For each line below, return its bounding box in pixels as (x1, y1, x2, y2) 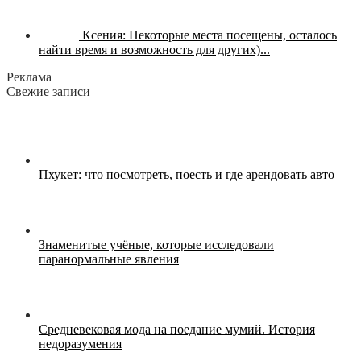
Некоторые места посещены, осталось (126, 27, 337, 42)
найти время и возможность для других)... (39, 42, 270, 56)
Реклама (6, 69, 52, 84)
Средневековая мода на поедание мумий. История (39, 322, 315, 336)
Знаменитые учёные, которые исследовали (39, 237, 274, 251)
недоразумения (39, 336, 122, 351)
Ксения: (82, 27, 126, 42)
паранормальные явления (39, 251, 179, 266)
